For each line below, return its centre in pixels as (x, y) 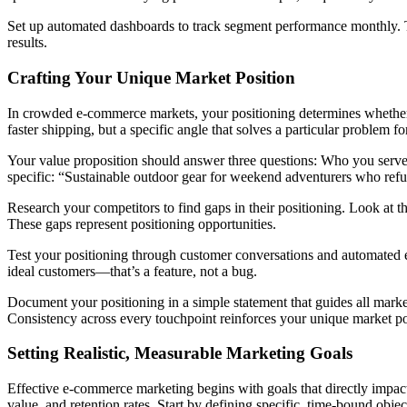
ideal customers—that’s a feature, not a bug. (132, 271)
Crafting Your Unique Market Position (151, 77)
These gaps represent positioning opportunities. (142, 223)
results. (27, 43)
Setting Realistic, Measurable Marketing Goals (180, 353)
